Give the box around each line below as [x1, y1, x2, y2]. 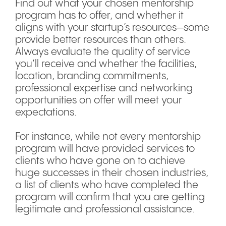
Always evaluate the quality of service [15, 47, 190, 58]
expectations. [15, 107, 77, 118]
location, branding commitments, [15, 71, 168, 82]
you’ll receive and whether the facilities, [15, 59, 197, 70]
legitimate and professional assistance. [15, 204, 195, 215]
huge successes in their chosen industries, [15, 168, 208, 179]
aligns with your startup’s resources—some [15, 23, 209, 33]
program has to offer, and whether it [15, 11, 184, 21]
